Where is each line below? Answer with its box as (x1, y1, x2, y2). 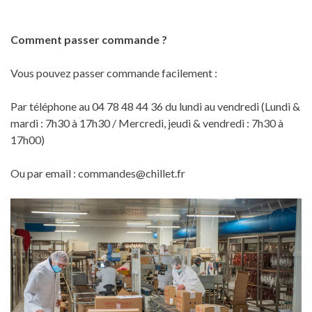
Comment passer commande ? (10, 32, 167, 46)
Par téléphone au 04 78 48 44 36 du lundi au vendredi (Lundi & (10, 99, 300, 113)
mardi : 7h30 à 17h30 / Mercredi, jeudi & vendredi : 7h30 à (10, 116, 283, 130)
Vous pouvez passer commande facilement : (10, 65, 217, 79)
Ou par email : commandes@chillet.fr (10, 166, 185, 180)
